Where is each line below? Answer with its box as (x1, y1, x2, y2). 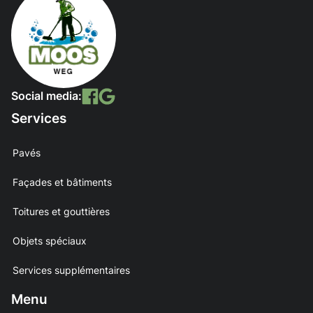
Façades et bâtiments (13, 175, 112, 188)
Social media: (11, 88, 82, 103)
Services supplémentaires (13, 263, 130, 276)
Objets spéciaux (13, 234, 87, 247)
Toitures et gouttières (13, 205, 110, 217)
